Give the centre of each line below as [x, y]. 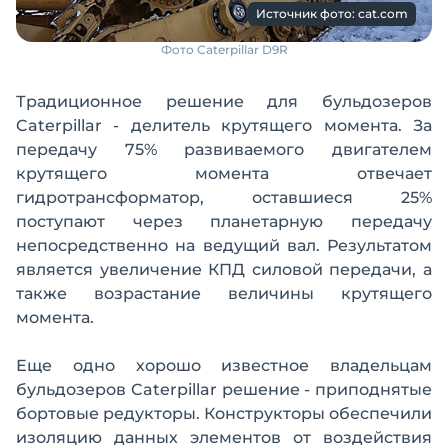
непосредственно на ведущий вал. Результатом [224, 245]
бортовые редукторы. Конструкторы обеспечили [224, 413]
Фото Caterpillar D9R [224, 49]
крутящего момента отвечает [224, 173]
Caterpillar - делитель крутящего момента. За [224, 125]
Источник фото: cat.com [332, 13]
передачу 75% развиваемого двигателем [224, 149]
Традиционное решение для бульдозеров [224, 101]
